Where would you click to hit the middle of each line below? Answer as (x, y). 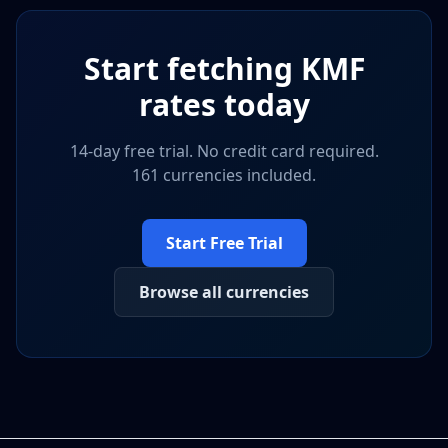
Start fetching (192, 68)
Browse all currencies (224, 292)
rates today (224, 104)
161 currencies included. (224, 175)
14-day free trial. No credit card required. (224, 151)
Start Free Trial (224, 243)
